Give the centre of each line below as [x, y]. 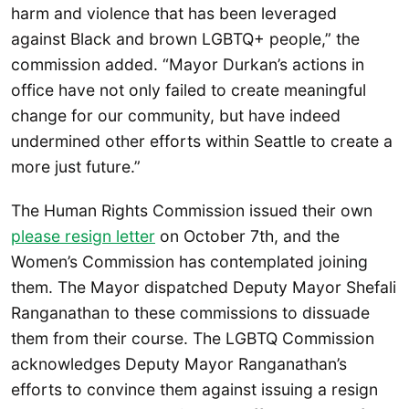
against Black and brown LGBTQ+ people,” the [185, 39]
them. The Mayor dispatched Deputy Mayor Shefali [204, 287]
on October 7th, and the [247, 236]
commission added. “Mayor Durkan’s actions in [188, 65]
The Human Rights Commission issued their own [192, 210]
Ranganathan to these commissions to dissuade [190, 312]
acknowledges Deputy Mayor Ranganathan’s [179, 363]
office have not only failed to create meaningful [189, 90]
